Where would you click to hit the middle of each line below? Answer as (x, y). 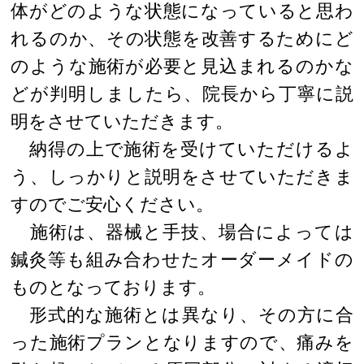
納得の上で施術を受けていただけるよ (182, 149)
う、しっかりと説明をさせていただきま (182, 176)
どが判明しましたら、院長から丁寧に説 (182, 93)
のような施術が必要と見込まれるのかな (182, 66)
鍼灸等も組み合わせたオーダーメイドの (182, 259)
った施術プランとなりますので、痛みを (182, 342)
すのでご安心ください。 (113, 204)
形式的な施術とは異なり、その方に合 (182, 314)
